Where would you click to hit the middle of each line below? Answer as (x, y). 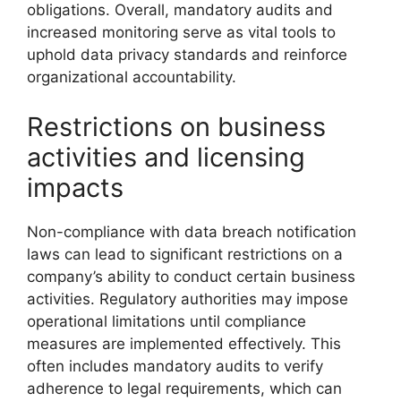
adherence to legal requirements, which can (184, 388)
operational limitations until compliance (166, 321)
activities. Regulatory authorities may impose (188, 299)
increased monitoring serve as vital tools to (181, 32)
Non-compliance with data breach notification (192, 231)
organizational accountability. (132, 77)
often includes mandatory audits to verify (175, 366)
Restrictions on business (176, 126)
